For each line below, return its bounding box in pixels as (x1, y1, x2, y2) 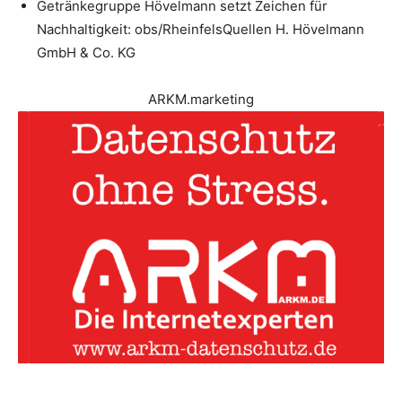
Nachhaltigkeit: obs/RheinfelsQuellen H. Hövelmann (37, 20, 364, 38)
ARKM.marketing (148, 90, 254, 108)
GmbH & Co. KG (37, 43, 135, 61)
